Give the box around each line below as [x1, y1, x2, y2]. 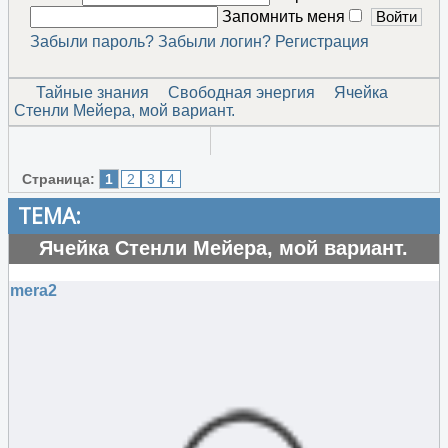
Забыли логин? [157, 32, 271, 50]
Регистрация [274, 32, 369, 50]
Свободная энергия [168, 84, 315, 101]
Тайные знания [36, 84, 149, 101]
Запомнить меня [221, 7, 349, 25]
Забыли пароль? [29, 32, 154, 50]
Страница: [22, 171, 95, 187]
